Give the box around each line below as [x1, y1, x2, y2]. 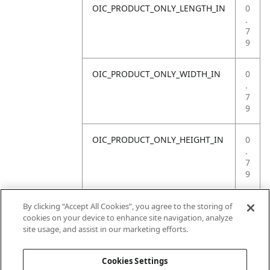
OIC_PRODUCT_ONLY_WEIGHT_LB [92, 199, 225, 211]
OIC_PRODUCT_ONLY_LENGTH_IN [92, 2, 225, 14]
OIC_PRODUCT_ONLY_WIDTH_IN [92, 68, 221, 80]
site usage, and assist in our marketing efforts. [23, 224, 189, 234]
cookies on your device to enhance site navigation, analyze [23, 212, 233, 223]
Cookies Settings [102, 256, 168, 266]
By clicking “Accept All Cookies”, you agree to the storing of [23, 201, 233, 212]
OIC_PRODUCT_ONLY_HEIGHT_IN [92, 134, 224, 145]
